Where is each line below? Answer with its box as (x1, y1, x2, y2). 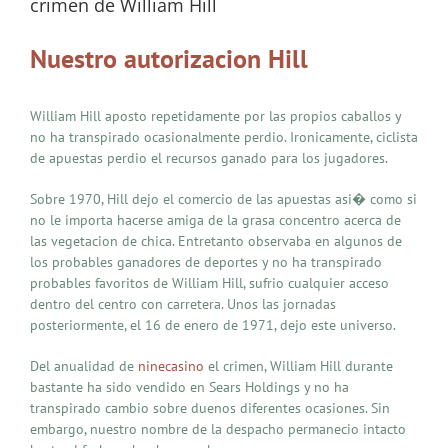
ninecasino (138, 357, 204, 376)
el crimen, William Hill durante (204, 357, 393, 376)
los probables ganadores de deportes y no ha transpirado (30, 253, 382, 272)
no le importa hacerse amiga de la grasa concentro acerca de (30, 211, 401, 230)
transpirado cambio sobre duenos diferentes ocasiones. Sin (30, 399, 390, 418)
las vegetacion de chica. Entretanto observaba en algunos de (30, 232, 402, 251)
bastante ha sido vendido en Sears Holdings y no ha (30, 378, 349, 397)
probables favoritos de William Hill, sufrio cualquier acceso (30, 274, 389, 293)
